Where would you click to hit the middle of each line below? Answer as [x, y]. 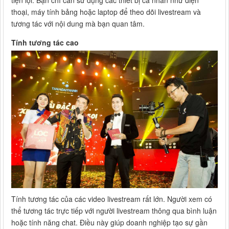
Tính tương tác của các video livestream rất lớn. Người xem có [112, 199]
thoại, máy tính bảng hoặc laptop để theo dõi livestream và [106, 12]
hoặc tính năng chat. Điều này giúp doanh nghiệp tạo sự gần [109, 222]
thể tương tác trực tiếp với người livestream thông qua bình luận [114, 210]
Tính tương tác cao [45, 42]
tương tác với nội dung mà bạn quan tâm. [78, 23]
